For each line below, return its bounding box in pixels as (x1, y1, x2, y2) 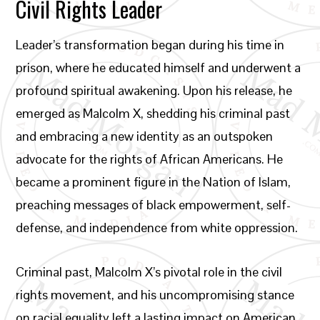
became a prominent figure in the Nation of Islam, (16, 174, 291, 190)
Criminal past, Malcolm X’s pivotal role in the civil (16, 264, 283, 280)
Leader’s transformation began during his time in (16, 36, 285, 53)
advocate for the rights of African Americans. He (16, 151, 284, 167)
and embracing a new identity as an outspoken (16, 128, 274, 144)
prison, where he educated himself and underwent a (16, 59, 301, 76)
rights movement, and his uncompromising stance (16, 286, 295, 303)
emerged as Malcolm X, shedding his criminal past (16, 105, 291, 121)
